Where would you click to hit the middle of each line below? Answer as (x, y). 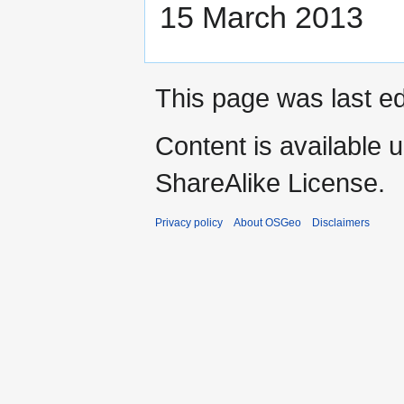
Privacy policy (189, 223)
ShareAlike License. (270, 183)
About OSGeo (267, 223)
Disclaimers (341, 223)
